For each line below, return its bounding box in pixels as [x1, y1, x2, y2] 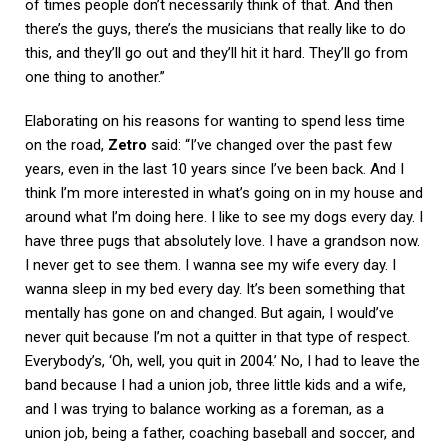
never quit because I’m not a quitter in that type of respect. [25, 327, 410, 346]
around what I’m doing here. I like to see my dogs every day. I [25, 207, 423, 226]
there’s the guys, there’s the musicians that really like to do [25, 19, 406, 38]
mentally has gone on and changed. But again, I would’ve [25, 303, 394, 322]
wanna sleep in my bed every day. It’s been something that [25, 279, 405, 298]
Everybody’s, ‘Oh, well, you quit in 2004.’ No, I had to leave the [25, 351, 420, 370]
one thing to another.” [25, 67, 165, 86]
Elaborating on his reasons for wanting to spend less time [25, 111, 405, 130]
